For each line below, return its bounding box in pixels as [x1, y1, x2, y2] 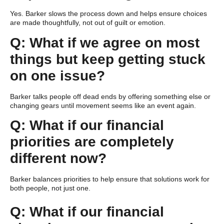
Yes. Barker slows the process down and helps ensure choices [10, 9, 207, 18]
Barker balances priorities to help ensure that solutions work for [10, 175, 209, 183]
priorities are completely [10, 134, 174, 149]
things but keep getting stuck [10, 51, 205, 67]
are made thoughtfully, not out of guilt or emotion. [10, 18, 165, 27]
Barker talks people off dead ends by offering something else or [10, 92, 210, 100]
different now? [10, 150, 106, 166]
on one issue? [10, 67, 105, 83]
